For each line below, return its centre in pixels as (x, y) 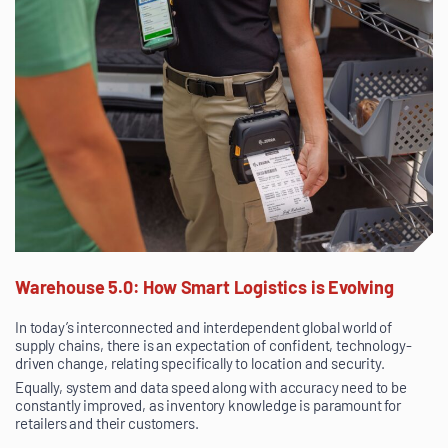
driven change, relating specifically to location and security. (200, 363)
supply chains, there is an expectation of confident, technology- (213, 345)
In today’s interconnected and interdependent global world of (204, 327)
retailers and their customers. (107, 423)
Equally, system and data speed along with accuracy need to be (211, 387)
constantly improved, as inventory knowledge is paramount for (208, 405)
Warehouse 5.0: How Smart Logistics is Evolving (204, 287)
